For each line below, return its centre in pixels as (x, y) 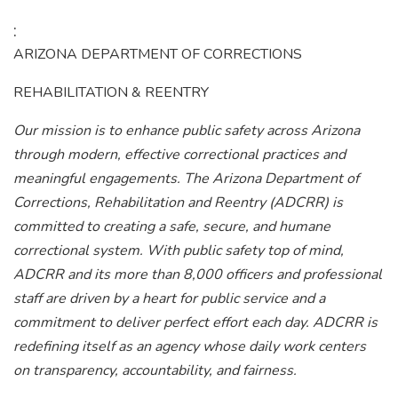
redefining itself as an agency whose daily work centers (190, 346)
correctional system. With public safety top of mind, (179, 251)
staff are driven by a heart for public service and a (169, 298)
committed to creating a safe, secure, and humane (172, 227)
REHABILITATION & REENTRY (111, 92)
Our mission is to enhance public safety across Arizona (187, 131)
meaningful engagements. (99, 179)
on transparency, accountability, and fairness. (155, 370)
